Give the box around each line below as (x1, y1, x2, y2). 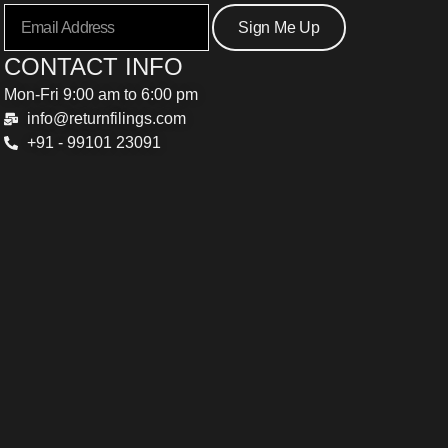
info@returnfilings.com (26, 110, 186, 128)
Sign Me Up (237, 18, 320, 36)
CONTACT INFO (4, 53, 183, 81)
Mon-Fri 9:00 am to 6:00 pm (4, 86, 198, 104)
